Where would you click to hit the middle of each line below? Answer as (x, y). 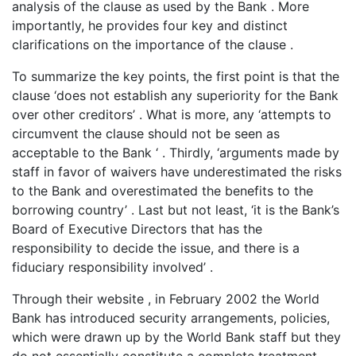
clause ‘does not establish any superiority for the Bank (175, 95)
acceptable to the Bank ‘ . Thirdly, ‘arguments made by (176, 152)
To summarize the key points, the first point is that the (176, 76)
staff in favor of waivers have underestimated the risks (177, 171)
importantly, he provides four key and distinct (150, 25)
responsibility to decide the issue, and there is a (156, 248)
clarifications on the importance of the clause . (153, 44)
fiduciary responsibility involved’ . (112, 267)
